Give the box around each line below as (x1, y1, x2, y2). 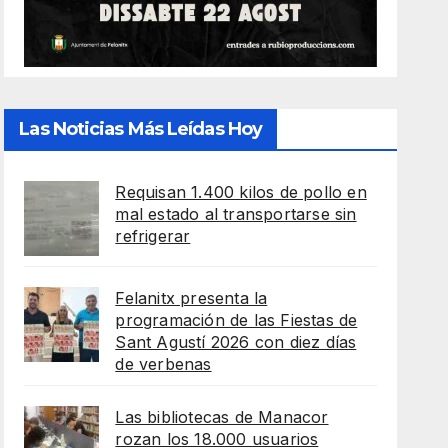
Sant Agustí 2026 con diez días (115, 332, 357, 353)
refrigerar (115, 226, 191, 247)
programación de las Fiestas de (115, 310, 358, 331)
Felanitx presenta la (115, 288, 268, 309)
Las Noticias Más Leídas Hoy (19, 118, 263, 141)
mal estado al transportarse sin (115, 204, 357, 225)
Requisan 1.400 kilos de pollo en (115, 182, 367, 203)
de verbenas (115, 354, 212, 375)
